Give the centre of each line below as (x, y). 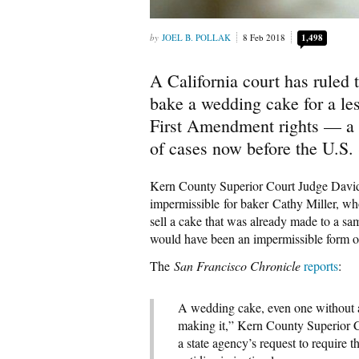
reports (321, 266)
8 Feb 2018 (264, 37)
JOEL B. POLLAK (196, 37)
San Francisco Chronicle (237, 266)
